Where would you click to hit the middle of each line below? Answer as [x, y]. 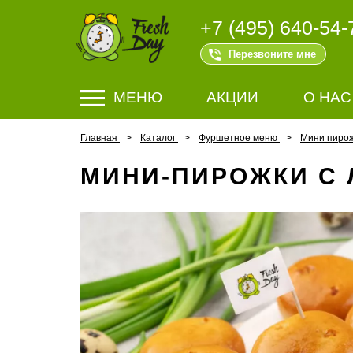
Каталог [158, 138]
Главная [99, 138]
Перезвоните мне [272, 54]
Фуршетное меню [238, 138]
